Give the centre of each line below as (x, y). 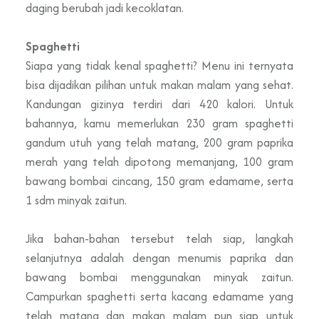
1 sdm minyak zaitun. (76, 200)
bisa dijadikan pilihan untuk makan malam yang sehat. (159, 84)
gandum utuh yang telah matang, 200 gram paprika (159, 142)
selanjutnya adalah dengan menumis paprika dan (159, 257)
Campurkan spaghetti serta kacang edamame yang (159, 296)
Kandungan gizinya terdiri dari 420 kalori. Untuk (159, 104)
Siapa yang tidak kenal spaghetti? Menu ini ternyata (159, 65)
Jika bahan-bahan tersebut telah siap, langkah (159, 238)
